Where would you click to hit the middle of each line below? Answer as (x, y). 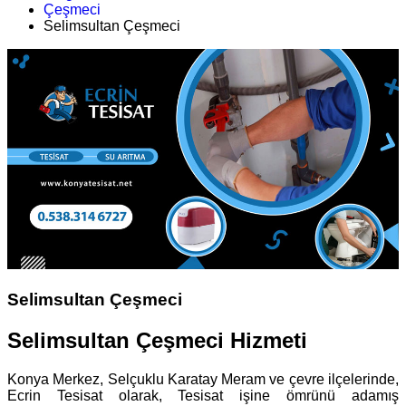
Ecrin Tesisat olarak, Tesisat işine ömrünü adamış (203, 395)
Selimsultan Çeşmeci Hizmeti (157, 341)
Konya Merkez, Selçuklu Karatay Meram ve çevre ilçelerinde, (203, 379)
